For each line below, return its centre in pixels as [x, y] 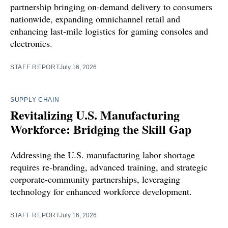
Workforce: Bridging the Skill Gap [101, 129]
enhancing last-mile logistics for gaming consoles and [109, 31]
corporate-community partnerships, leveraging [95, 179]
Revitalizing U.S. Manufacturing [95, 115]
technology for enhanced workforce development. [101, 191]
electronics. [31, 43]
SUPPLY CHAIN [35, 99]
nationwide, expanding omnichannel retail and [95, 19]
